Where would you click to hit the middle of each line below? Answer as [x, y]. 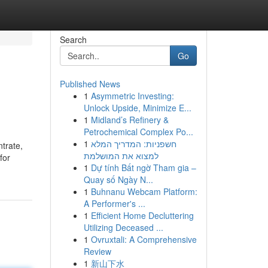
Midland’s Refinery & [130, 120]
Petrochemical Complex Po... [138, 132]
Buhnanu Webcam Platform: [144, 191]
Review [97, 251]
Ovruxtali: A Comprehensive [144, 239]
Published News [90, 84]
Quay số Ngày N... [118, 179]
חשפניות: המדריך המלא [133, 144]
